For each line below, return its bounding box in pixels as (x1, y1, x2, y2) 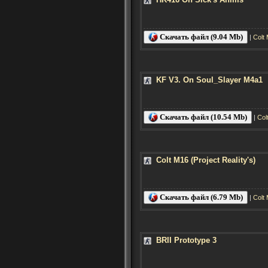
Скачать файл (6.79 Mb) (158, 192, 243, 202)
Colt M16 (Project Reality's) (156, 155, 255, 165)
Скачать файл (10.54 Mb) (158, 112, 247, 121)
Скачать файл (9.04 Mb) (158, 32, 243, 41)
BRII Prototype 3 (156, 235, 217, 245)
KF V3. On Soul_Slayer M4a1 (156, 75, 263, 84)
